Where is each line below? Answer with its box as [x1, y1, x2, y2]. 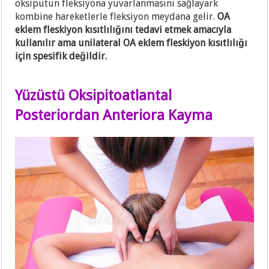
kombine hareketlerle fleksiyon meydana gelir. [15, 11, 218, 23]
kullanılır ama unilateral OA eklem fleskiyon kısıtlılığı [15, 37, 248, 49]
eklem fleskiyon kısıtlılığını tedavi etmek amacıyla [15, 24, 232, 36]
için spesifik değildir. [15, 50, 107, 62]
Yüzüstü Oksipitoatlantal [15, 87, 172, 104]
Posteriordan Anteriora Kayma [15, 107, 213, 124]
